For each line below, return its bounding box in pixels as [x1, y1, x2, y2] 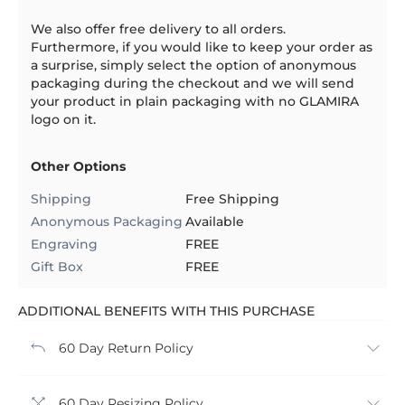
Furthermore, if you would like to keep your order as [31, 38, 372, 55]
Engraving [31, 235, 98, 252]
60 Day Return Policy [59, 339, 193, 356]
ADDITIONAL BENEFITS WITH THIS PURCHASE [18, 302, 315, 319]
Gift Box [31, 258, 83, 275]
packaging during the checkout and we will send [31, 74, 354, 91]
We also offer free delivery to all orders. [31, 20, 286, 37]
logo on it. [31, 110, 96, 127]
